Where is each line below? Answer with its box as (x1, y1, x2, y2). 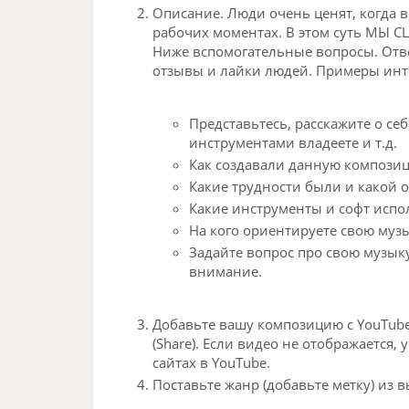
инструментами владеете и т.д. (189, 132, 397, 152)
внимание (189, 261, 258, 280)
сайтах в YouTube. (152, 352, 270, 372)
